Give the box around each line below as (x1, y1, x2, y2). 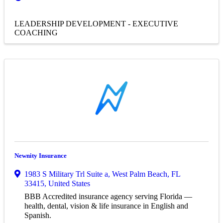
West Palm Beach (112, 170, 167, 179)
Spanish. (24, 211, 51, 220)
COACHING (14, 28, 58, 37)
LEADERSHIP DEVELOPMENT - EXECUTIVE (14, 19, 178, 28)
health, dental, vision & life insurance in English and (24, 202, 188, 211)
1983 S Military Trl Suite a (24, 170, 108, 179)
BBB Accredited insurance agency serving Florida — (24, 192, 192, 201)
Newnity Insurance (14, 152, 67, 160)
